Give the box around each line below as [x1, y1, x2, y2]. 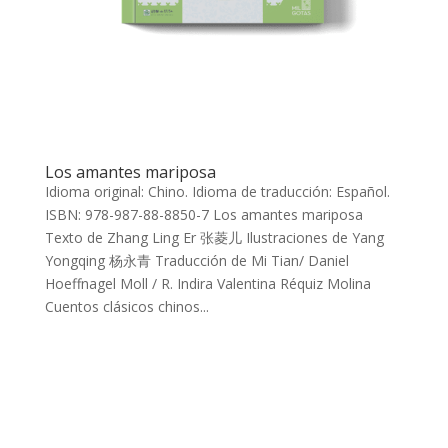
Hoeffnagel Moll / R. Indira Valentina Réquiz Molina [44, 273, 371, 293]
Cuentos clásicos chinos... [44, 296, 209, 316]
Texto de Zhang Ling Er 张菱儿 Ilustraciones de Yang [44, 227, 384, 247]
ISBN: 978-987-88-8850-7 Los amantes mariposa [44, 204, 363, 224]
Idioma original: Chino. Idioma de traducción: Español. [44, 181, 390, 201]
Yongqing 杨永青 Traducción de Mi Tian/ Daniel [44, 250, 349, 270]
